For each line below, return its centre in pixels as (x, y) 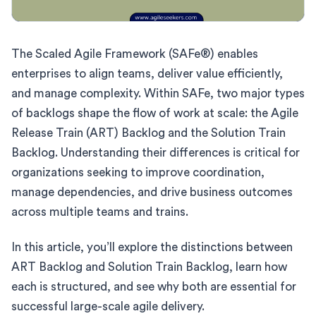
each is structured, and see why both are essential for (154, 286)
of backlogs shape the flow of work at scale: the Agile (155, 113)
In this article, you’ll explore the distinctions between (152, 247)
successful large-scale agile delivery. (108, 306)
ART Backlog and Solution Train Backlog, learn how (149, 267)
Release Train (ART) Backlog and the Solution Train (148, 133)
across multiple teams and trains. (100, 212)
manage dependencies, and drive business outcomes (152, 192)
